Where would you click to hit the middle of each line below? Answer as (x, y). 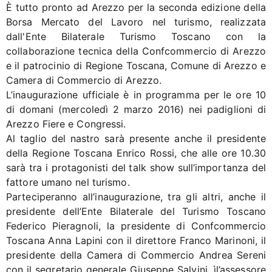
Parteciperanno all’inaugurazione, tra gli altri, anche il (136, 197)
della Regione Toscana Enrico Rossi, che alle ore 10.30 (136, 153)
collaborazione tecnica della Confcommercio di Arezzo (136, 51)
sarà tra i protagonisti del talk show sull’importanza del (136, 168)
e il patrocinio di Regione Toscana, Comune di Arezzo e (136, 66)
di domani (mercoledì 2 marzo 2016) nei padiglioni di (136, 110)
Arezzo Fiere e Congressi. (66, 124)
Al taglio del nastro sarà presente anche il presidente (136, 139)
